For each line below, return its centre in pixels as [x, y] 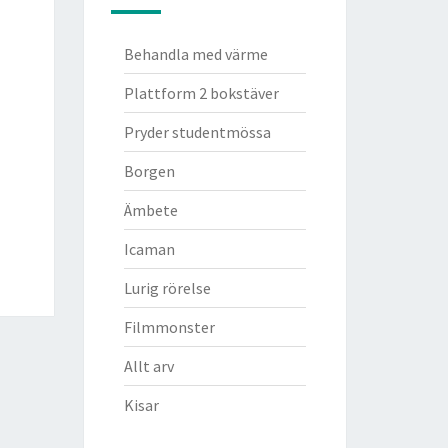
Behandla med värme [195, 54]
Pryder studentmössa [197, 132]
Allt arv [148, 366]
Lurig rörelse [167, 288]
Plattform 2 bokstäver [201, 93]
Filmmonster [169, 327]
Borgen [149, 171]
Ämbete [150, 210]
